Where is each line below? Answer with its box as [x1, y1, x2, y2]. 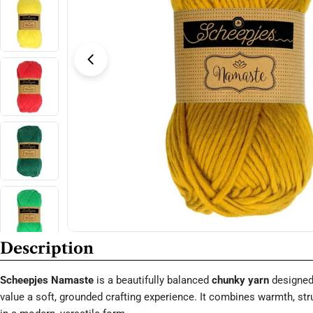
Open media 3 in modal [66, 60, 174, 73]
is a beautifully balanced [94, 274, 212, 286]
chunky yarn [212, 274, 269, 286]
